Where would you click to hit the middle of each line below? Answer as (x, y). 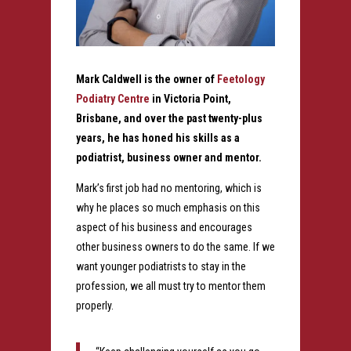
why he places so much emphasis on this (168, 207)
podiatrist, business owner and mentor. (168, 157)
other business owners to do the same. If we (175, 246)
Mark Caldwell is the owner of (146, 79)
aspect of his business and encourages (164, 227)
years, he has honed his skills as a (157, 138)
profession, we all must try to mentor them (170, 286)
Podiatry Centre (112, 98)
